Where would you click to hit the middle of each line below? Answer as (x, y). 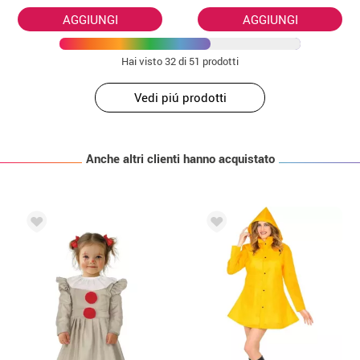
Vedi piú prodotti (180, 97)
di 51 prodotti (207, 61)
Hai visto (143, 61)
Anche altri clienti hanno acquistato (180, 158)
